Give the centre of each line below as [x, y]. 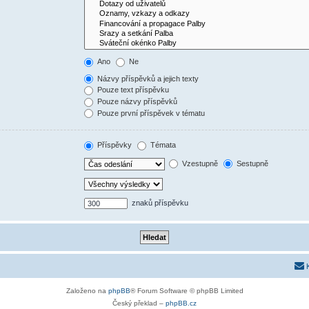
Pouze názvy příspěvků [137, 102]
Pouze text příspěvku [132, 90]
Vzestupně [199, 163]
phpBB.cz [181, 303]
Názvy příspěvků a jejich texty [147, 78]
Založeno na [87, 290]
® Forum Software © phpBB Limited [187, 290]
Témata [162, 145]
